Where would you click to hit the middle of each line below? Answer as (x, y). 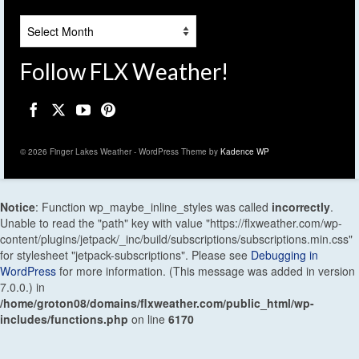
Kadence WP (245, 151)
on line (148, 319)
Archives (43, 23)
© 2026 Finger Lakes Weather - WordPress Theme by (120, 151)
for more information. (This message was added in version (206, 270)
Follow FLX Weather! (124, 72)
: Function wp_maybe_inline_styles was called (153, 206)
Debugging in (284, 254)
